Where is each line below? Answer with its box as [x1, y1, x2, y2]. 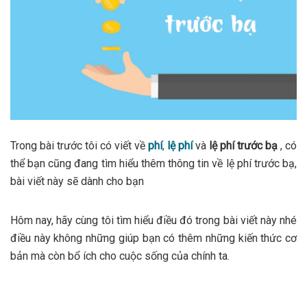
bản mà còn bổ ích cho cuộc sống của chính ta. [10, 249, 230, 262]
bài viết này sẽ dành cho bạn [10, 174, 144, 188]
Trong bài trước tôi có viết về [10, 138, 145, 152]
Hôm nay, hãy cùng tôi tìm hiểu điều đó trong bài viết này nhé [10, 213, 297, 227]
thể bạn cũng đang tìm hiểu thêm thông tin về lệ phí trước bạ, [10, 156, 297, 170]
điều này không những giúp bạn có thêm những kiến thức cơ [10, 231, 297, 245]
